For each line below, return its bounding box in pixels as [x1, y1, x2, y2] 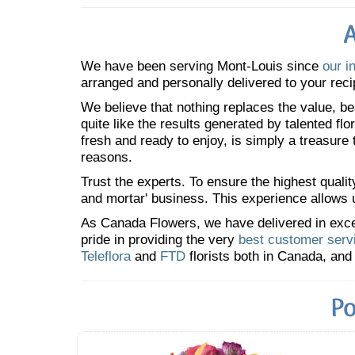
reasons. [81, 150, 132, 165]
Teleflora [81, 249, 131, 264]
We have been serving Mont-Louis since [81, 59, 323, 74]
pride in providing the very [81, 232, 239, 247]
